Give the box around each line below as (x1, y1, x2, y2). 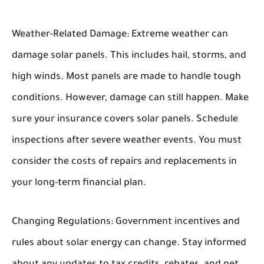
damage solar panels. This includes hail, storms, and (12, 51, 246, 61)
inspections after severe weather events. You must (12, 136, 242, 146)
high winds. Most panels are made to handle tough (12, 72, 241, 82)
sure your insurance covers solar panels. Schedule (12, 114, 238, 125)
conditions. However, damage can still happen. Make (12, 93, 249, 104)
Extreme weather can (129, 29, 228, 40)
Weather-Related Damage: (12, 29, 129, 40)
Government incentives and (113, 217, 240, 227)
